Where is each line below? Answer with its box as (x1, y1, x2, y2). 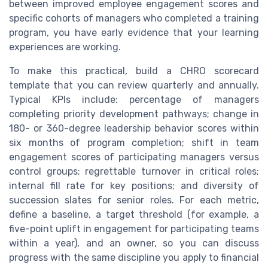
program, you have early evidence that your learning (9, 26, 259, 38)
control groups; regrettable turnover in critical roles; (9, 165, 259, 177)
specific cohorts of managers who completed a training (9, 12, 259, 24)
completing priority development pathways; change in (9, 108, 259, 120)
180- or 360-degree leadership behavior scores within (9, 122, 259, 134)
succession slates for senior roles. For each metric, (9, 194, 259, 206)
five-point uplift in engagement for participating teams (9, 223, 259, 234)
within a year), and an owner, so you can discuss (9, 237, 259, 249)
